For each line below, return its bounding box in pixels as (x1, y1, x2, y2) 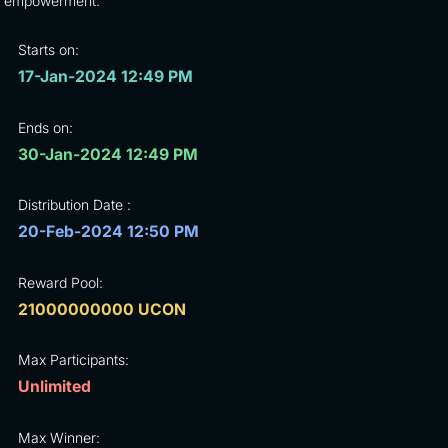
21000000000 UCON (17, 299, 186, 319)
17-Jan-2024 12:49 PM (17, 67, 193, 87)
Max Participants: (17, 351, 129, 369)
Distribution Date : (17, 196, 131, 214)
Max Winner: (17, 428, 100, 446)
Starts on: (17, 41, 79, 59)
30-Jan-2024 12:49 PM (17, 144, 198, 164)
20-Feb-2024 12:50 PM (17, 222, 199, 242)
